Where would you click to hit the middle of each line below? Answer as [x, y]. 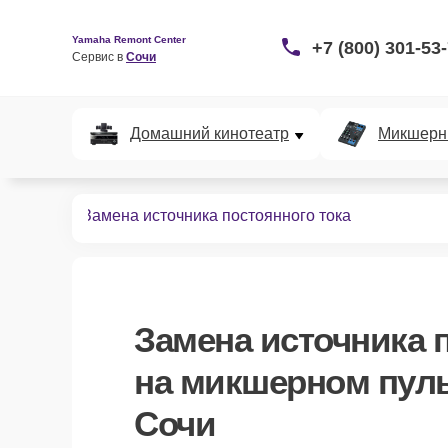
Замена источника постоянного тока [216, 215]
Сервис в [99, 56]
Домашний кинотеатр [209, 133]
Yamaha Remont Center [129, 39]
